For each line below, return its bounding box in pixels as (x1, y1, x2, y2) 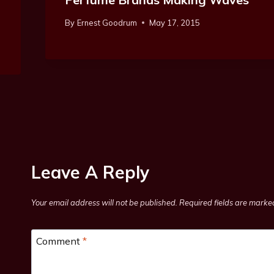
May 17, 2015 (149, 17, 200, 28)
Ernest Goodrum (76, 17, 137, 28)
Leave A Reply (31, 161, 149, 183)
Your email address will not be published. (31, 198, 177, 208)
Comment (36, 234, 83, 247)
